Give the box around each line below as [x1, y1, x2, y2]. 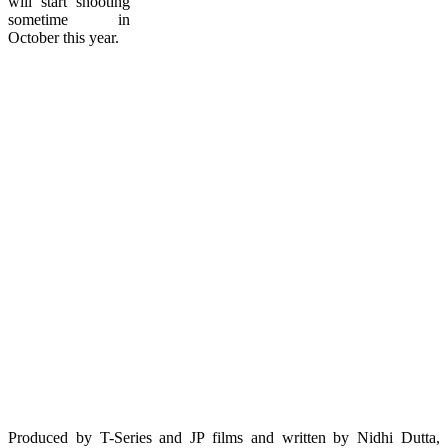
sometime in [8, 10, 130, 28]
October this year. [8, 28, 119, 46]
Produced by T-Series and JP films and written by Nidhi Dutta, [8, 428, 440, 446]
